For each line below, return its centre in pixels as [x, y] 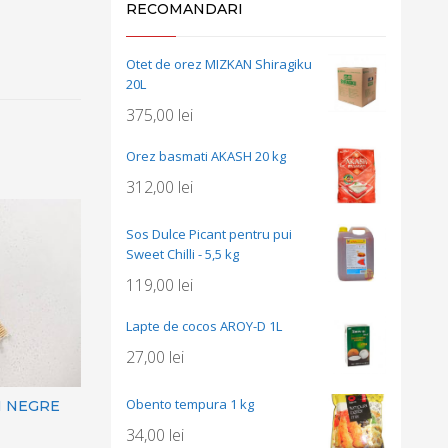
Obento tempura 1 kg [190, 404]
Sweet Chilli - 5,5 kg [182, 254]
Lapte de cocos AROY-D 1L [204, 326]
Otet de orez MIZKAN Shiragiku [219, 64]
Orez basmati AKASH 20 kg [206, 156]
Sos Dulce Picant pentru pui [209, 234]
